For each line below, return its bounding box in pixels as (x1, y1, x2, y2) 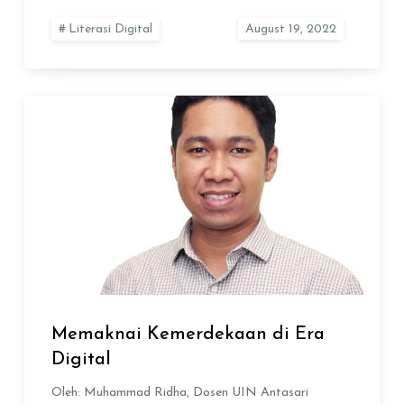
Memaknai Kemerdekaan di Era (51, 325, 326, 344)
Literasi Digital (69, 23, 153, 37)
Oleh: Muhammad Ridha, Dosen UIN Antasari (51, 385, 309, 399)
